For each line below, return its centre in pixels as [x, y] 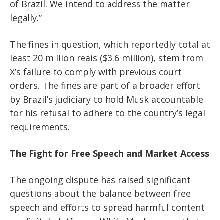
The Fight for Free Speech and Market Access [110, 153]
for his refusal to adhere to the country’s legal [108, 113]
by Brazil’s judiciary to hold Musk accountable [107, 99]
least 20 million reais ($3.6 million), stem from [107, 58]
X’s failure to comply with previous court [96, 72]
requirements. [40, 127]
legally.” [26, 18]
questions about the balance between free [100, 194]
